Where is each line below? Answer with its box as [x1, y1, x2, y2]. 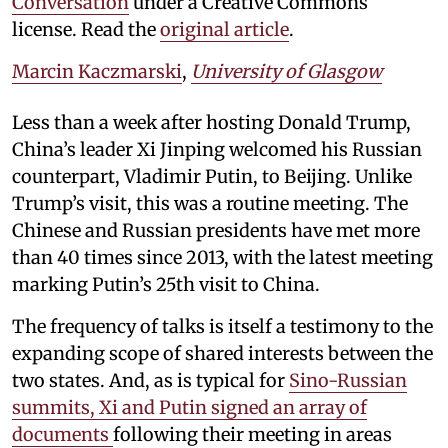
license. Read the [12, 18, 160, 42]
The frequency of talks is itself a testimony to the [12, 315, 433, 339]
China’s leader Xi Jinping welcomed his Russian [12, 138, 422, 162]
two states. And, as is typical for [12, 369, 289, 393]
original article [160, 18, 289, 42]
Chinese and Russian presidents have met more [12, 219, 420, 243]
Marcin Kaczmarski [12, 60, 182, 84]
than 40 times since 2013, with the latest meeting [12, 246, 433, 270]
